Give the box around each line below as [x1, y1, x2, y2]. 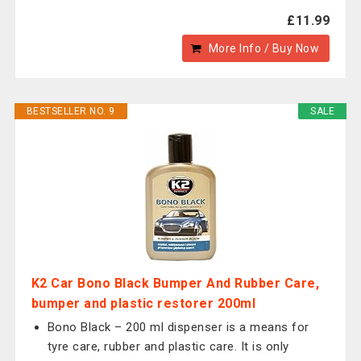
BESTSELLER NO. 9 [26, 106, 115, 117]
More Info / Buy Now [208, 42, 320, 55]
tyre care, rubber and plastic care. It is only [47, 339, 289, 354]
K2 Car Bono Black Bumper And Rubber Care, [31, 276, 320, 291]
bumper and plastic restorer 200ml [31, 296, 256, 311]
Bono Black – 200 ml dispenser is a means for [47, 320, 309, 334]
